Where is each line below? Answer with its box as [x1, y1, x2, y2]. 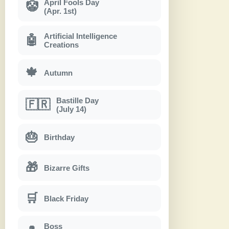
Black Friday [44, 194, 88, 203]
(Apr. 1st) [44, 7, 77, 16]
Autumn [44, 68, 73, 77]
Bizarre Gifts [44, 163, 89, 172]
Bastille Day [56, 96, 99, 105]
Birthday [44, 132, 75, 142]
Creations [44, 40, 79, 50]
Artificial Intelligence [44, 32, 117, 41]
